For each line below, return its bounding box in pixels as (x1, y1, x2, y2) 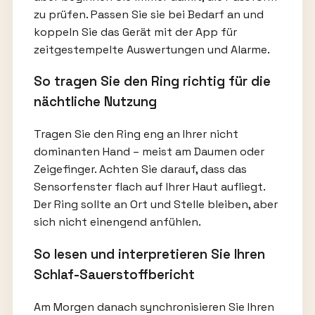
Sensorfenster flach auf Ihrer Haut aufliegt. (33, 179, 265, 195)
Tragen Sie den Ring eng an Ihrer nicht (33, 127, 238, 142)
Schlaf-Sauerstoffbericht (33, 266, 195, 283)
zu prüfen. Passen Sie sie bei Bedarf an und (33, 6, 264, 22)
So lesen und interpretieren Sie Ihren (33, 245, 265, 262)
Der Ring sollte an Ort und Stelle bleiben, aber (33, 197, 278, 212)
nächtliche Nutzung (33, 94, 157, 110)
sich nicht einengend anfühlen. (33, 214, 201, 230)
